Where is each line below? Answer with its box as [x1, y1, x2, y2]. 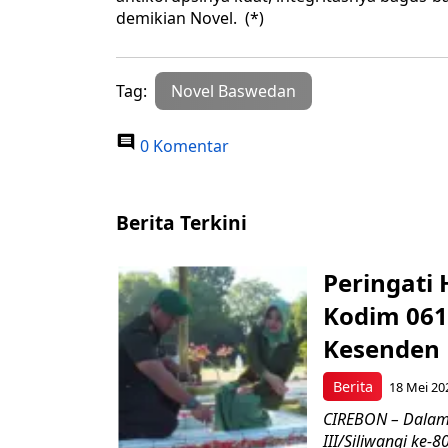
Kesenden [323, 332, 440, 366]
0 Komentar [136, 135, 229, 158]
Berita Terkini [116, 209, 247, 237]
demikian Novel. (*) [116, 7, 264, 30]
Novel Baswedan [171, 80, 296, 103]
